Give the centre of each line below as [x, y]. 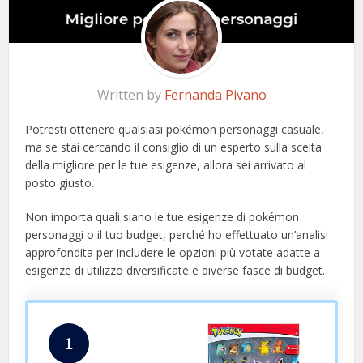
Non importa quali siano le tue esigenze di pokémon [162, 217]
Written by [130, 95]
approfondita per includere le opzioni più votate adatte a [173, 253]
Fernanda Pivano [215, 95]
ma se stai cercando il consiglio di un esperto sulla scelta [174, 147]
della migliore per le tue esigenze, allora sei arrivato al [166, 165]
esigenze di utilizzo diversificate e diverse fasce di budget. [175, 271]
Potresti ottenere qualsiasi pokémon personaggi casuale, [175, 130]
